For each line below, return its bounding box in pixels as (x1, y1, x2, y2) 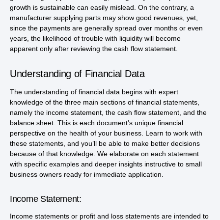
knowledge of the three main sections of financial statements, (10, 98, 199, 107)
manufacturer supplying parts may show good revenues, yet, (10, 14, 198, 22)
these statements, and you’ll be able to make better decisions (10, 139, 200, 148)
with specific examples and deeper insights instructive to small (10, 160, 202, 168)
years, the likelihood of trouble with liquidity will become (10, 34, 181, 43)
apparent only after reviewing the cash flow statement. (10, 45, 178, 53)
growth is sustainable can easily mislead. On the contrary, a (10, 3, 194, 12)
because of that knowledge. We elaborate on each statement (10, 150, 199, 158)
